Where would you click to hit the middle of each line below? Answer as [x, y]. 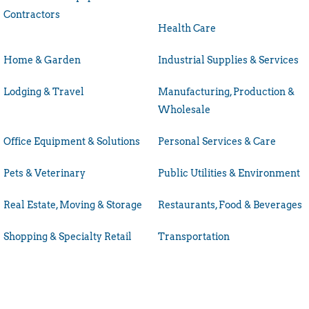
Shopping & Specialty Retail [68, 236]
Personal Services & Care [217, 141]
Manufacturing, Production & [226, 91]
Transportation [194, 236]
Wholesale [184, 109]
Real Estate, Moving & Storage [73, 205]
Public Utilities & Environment [229, 173]
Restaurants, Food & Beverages [230, 205]
